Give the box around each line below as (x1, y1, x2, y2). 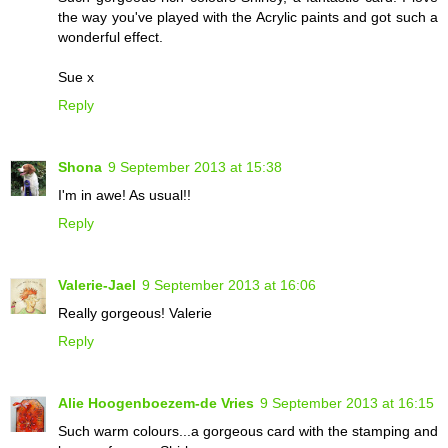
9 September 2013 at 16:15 (260, 394, 434, 411)
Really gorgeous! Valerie (58, 304, 212, 321)
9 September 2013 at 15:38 (108, 158, 282, 175)
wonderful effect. (58, 28, 163, 45)
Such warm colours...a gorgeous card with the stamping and (58, 422, 438, 439)
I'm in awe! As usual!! (58, 186, 191, 203)
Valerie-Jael (58, 276, 136, 293)
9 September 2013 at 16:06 (142, 276, 316, 293)
